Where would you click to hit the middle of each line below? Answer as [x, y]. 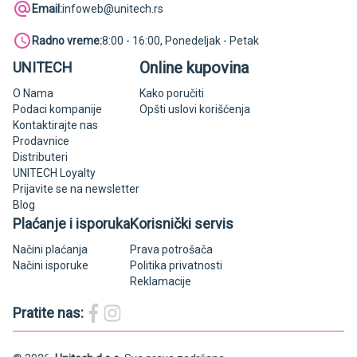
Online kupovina [194, 67]
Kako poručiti [172, 93]
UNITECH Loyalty [54, 173]
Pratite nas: [48, 312]
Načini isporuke [51, 265]
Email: [47, 8]
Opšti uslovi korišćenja [195, 109]
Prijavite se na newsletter [76, 188]
